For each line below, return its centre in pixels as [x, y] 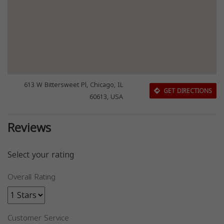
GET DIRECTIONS [186, 91]
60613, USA [106, 97]
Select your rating [41, 155]
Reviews [29, 128]
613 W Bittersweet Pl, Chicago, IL [74, 85]
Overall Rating [31, 177]
